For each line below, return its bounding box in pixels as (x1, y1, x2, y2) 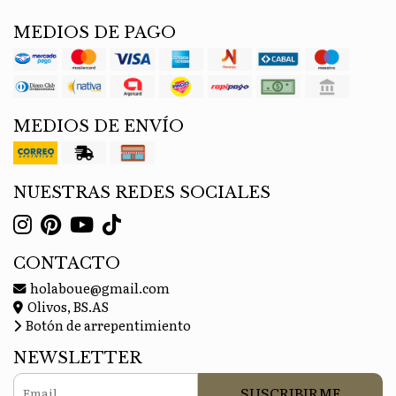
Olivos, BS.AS (25, 296, 109, 316)
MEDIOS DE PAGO (13, 22, 176, 42)
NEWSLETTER (13, 347, 141, 368)
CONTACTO (13, 253, 120, 273)
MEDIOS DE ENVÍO (13, 116, 184, 136)
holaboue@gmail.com (27, 278, 170, 297)
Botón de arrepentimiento (23, 315, 191, 334)
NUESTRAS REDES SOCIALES (13, 182, 270, 202)
